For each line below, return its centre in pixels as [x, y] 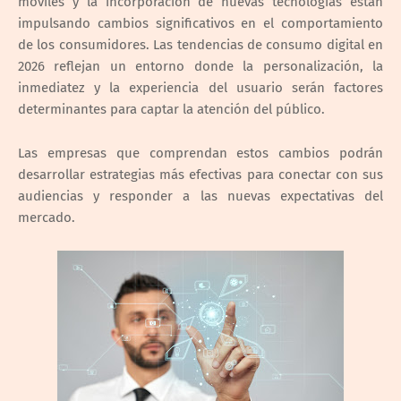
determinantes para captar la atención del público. [171, 109]
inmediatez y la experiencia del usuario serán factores [200, 87]
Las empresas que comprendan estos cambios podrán [200, 153]
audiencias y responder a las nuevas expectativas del [200, 196]
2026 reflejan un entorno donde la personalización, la [200, 66]
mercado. [47, 217]
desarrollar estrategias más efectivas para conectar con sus [200, 174]
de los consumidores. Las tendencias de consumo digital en [200, 44]
